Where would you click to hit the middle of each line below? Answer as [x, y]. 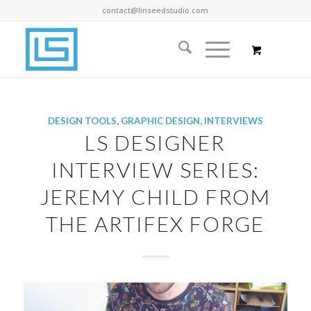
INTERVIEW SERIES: [155, 169]
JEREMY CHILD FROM [155, 196]
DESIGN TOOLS [82, 121]
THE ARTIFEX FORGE [155, 224]
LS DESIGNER [155, 142]
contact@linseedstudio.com [155, 10]
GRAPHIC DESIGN [160, 121]
